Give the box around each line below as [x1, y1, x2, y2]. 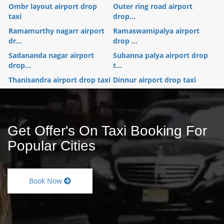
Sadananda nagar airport [8, 50, 94, 60]
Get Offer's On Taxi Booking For [7, 122, 207, 138]
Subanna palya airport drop [113, 50, 208, 60]
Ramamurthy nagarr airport [8, 25, 104, 35]
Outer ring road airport [113, 1, 192, 11]
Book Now [29, 175, 64, 185]
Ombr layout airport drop [8, 1, 97, 11]
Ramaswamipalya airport [113, 25, 199, 35]
